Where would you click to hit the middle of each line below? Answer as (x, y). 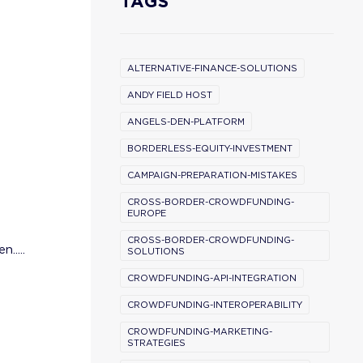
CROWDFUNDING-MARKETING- (200, 331)
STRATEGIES (156, 343)
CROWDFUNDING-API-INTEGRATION (212, 278)
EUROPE (147, 213)
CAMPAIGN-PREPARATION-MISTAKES (212, 175)
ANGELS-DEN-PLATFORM (186, 122)
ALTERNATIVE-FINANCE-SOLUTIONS (212, 68)
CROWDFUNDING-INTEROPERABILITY (215, 305)
